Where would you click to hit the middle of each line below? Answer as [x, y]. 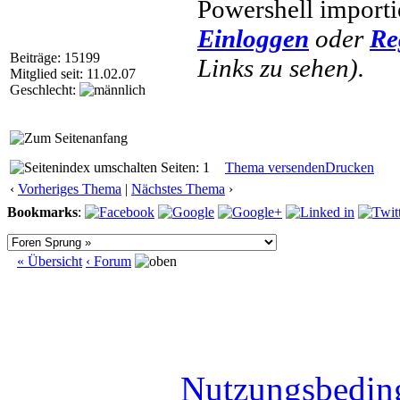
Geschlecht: [45, 90]
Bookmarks [42, 212]
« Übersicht [50, 261]
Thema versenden [275, 167]
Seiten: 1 [183, 167]
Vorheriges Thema [70, 189]
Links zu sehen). [281, 68]
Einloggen [253, 38]
